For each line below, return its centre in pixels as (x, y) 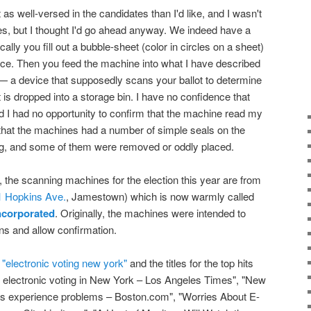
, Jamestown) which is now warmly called (160, 196)
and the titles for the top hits (190, 263)
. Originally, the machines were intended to (150, 212)
